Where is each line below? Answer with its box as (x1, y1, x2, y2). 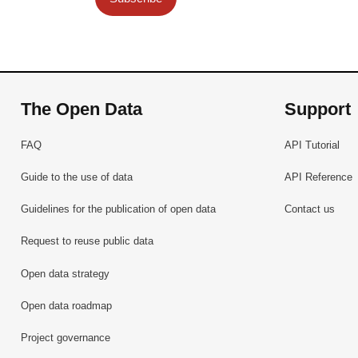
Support (284, 99, 351, 120)
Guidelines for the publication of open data (21, 203, 217, 216)
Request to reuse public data (21, 235, 154, 248)
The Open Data (21, 99, 143, 120)
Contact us (284, 203, 335, 216)
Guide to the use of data (21, 171, 133, 184)
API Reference (284, 171, 352, 184)
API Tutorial (284, 138, 340, 151)
